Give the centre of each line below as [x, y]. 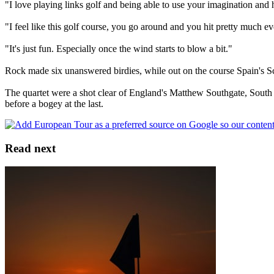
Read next [30, 148]
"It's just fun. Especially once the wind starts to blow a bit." [119, 48]
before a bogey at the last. [54, 103]
